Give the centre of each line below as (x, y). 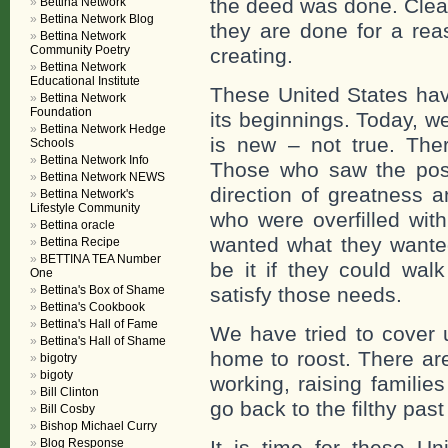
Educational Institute (85, 81)
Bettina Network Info (94, 160)
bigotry (58, 358)
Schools (52, 143)
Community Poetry (80, 50)
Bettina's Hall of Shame (103, 341)
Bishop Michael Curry (98, 426)
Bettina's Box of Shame (102, 290)
